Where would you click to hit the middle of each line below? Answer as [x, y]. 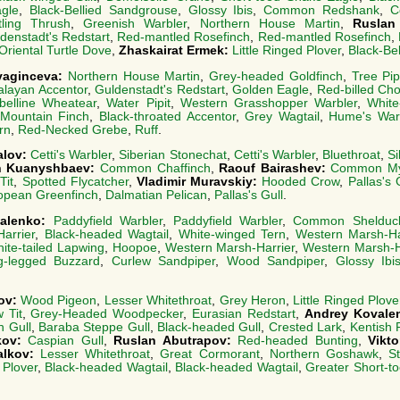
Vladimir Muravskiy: [199, 182]
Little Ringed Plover [287, 50]
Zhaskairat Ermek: [175, 50]
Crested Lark [305, 327]
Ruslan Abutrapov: [176, 340]
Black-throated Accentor [167, 116]
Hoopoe [134, 248]
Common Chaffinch [155, 169]
